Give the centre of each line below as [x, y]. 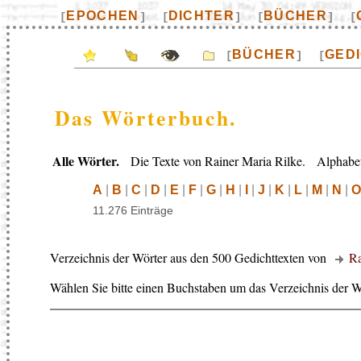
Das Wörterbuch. [146, 117]
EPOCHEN [103, 16]
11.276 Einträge [133, 210]
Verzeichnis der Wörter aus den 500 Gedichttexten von [190, 257]
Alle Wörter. [86, 161]
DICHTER [201, 16]
